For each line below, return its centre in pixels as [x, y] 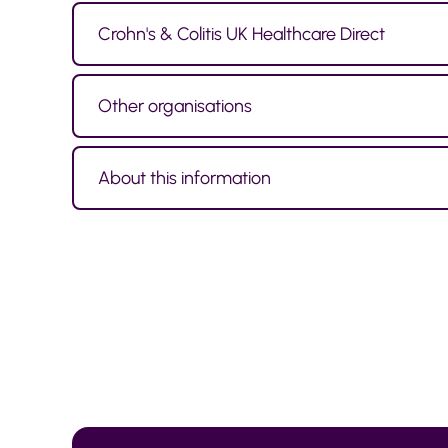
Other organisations [175, 105]
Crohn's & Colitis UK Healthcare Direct [241, 33]
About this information [184, 177]
